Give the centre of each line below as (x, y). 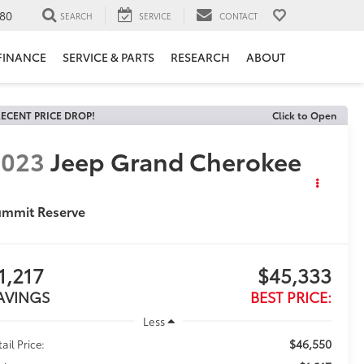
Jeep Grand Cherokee (176, 161)
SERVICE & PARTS (108, 57)
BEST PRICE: (290, 297)
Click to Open (304, 115)
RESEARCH (200, 57)
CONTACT (238, 15)
